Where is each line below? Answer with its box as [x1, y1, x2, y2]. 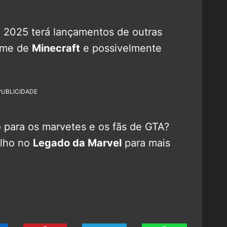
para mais [122, 136, 170, 149]
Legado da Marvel [33, 136, 122, 149]
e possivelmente [80, 42, 162, 54]
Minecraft [32, 42, 80, 54]
